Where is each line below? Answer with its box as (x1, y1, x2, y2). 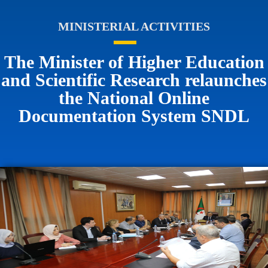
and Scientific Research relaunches (1, 70, 267, 90)
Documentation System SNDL (19, 106, 249, 126)
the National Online (59, 88, 209, 108)
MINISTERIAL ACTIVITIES (58, 20, 210, 33)
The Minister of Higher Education (4, 52, 264, 72)
